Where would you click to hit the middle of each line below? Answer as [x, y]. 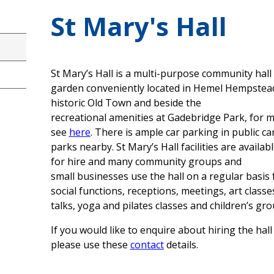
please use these [90, 245]
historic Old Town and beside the [126, 103]
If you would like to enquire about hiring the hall [161, 230]
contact [147, 245]
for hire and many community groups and [146, 162]
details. [181, 245]
